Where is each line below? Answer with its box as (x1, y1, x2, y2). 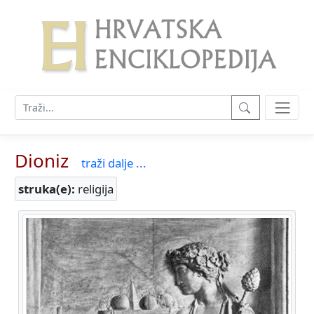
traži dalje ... (81, 155, 146, 172)
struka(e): (18, 181, 75, 198)
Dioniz (15, 148, 69, 174)
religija (75, 181, 114, 198)
